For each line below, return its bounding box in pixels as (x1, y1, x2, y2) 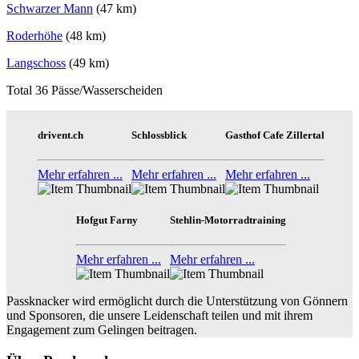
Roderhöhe (6, 29, 63, 43)
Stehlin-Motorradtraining (170, 213, 286, 226)
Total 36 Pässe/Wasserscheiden (6, 83, 163, 98)
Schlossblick (131, 128, 187, 141)
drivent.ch (38, 128, 83, 141)
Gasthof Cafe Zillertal (225, 128, 325, 141)
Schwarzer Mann (6, 2, 93, 16)
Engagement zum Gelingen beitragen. (6, 323, 197, 337)
